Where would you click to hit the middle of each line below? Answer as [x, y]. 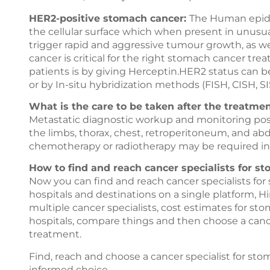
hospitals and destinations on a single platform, [144, 195]
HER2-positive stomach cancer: [109, 18]
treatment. [55, 234]
